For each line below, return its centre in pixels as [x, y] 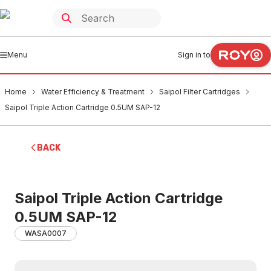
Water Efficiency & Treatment [93, 92]
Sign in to [194, 55]
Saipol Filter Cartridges [200, 92]
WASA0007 [46, 233]
